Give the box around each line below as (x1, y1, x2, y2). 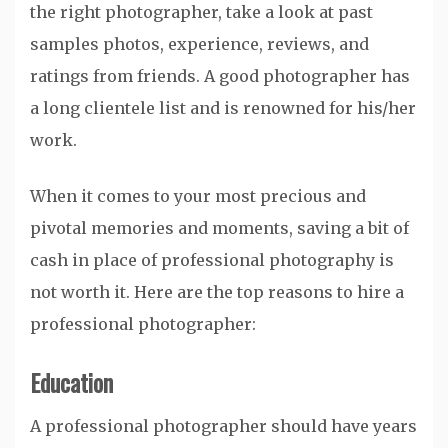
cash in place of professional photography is (30, 249, 394, 270)
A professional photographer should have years (30, 415, 417, 436)
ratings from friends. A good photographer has (30, 65, 410, 86)
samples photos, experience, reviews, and (30, 33, 369, 54)
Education (30, 363, 113, 400)
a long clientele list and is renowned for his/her (30, 97, 416, 118)
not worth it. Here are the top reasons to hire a (30, 281, 404, 302)
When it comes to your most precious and (30, 185, 366, 206)
